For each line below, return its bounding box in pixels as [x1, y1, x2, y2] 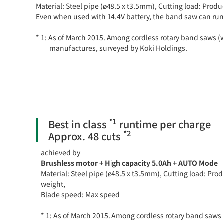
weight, [41, 178, 65, 189]
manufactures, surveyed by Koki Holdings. [49, 42, 187, 53]
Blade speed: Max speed [41, 189, 120, 199]
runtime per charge [117, 116, 211, 131]
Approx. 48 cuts [48, 128, 123, 143]
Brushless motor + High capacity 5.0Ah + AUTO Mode [41, 157, 218, 168]
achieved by [41, 147, 80, 157]
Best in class [48, 116, 109, 131]
